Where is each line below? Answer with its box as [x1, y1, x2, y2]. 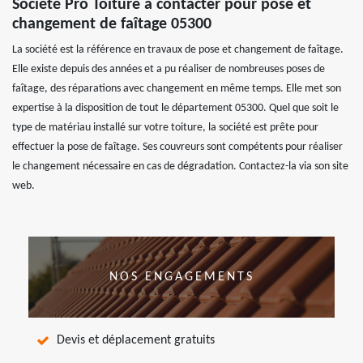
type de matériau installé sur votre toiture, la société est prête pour [12, 121, 318, 134]
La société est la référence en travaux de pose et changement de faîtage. [12, 43, 344, 56]
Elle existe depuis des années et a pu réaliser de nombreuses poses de [12, 62, 325, 75]
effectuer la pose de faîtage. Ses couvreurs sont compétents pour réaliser [12, 140, 343, 153]
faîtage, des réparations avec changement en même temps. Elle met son [12, 82, 341, 95]
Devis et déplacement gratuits [57, 333, 215, 347]
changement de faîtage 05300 [12, 15, 211, 32]
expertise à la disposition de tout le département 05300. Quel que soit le [12, 101, 339, 114]
